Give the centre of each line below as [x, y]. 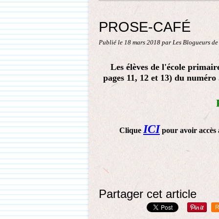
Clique [131, 130]
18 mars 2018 [143, 43]
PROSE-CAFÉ [145, 27]
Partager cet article [148, 194]
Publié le [111, 43]
